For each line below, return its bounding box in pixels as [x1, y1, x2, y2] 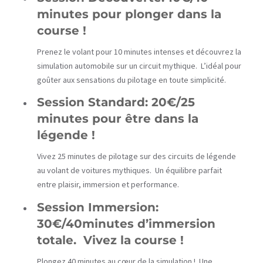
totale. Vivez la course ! [37, 232, 184, 247]
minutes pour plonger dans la [37, 7, 221, 22]
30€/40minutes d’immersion [37, 216, 215, 231]
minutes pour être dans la [37, 112, 198, 126]
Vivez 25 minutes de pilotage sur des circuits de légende [37, 151, 236, 162]
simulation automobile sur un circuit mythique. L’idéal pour [37, 60, 241, 72]
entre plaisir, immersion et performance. [37, 179, 179, 190]
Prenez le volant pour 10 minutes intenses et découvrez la [37, 46, 241, 58]
